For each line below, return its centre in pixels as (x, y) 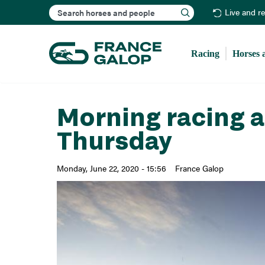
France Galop (199, 168)
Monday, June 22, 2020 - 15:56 (111, 168)
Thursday (114, 140)
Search (135, 8)
